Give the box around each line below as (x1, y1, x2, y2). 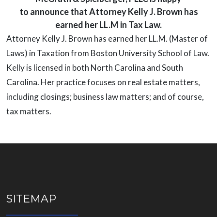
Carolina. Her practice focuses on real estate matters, (6, 77, 200, 87)
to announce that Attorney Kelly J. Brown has (19, 6, 198, 17)
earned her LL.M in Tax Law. (55, 19, 162, 30)
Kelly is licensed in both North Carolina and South (6, 62, 183, 73)
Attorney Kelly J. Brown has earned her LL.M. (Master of (6, 33, 208, 44)
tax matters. (6, 106, 51, 116)
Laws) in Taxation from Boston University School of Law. (6, 47, 209, 58)
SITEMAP (6, 192, 56, 205)
